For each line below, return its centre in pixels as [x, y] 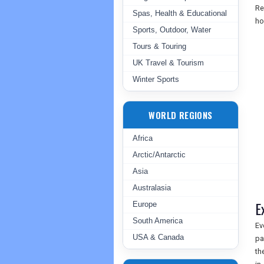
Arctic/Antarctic [159, 155]
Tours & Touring [159, 46]
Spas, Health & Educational [180, 13]
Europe [145, 204]
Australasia [152, 188]
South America [158, 221]
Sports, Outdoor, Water [172, 30]
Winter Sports [156, 79]
